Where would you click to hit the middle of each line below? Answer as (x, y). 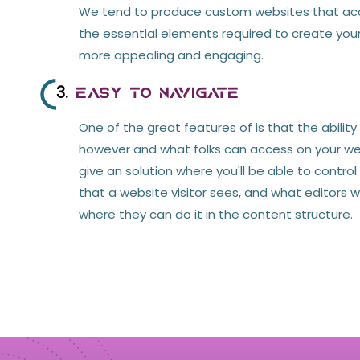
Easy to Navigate (153, 94)
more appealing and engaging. (171, 55)
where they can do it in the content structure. (216, 214)
